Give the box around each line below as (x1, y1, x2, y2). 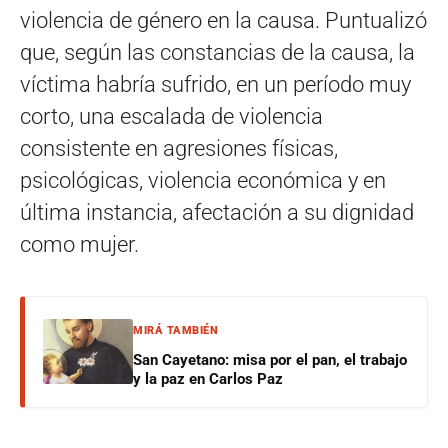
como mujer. (20, 231, 139, 257)
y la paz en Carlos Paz (133, 369, 283, 388)
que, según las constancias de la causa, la (20, 39, 415, 65)
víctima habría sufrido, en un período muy (20, 71, 411, 97)
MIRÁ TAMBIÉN (133, 323, 218, 337)
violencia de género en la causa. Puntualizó (20, 7, 427, 33)
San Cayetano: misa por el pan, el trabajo (133, 350, 407, 369)
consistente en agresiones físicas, (20, 135, 338, 161)
